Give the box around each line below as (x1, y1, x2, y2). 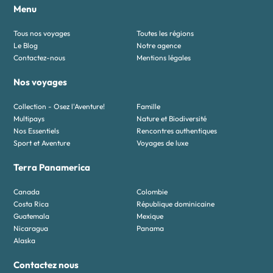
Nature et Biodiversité (136, 114, 207, 124)
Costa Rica (13, 199, 49, 209)
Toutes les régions (136, 29, 194, 38)
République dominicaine (136, 199, 214, 209)
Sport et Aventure (13, 138, 71, 148)
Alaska (13, 236, 36, 246)
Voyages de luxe (136, 138, 188, 148)
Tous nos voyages (13, 29, 71, 38)
